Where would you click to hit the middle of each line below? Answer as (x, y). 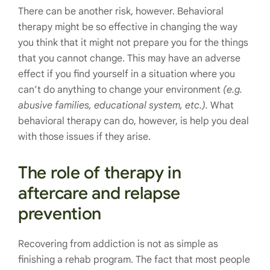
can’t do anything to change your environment (121, 89)
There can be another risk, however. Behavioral (121, 11)
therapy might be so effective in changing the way (128, 27)
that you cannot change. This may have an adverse (129, 58)
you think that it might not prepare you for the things (133, 42)
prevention (60, 213)
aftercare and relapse (99, 193)
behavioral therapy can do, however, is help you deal (133, 121)
